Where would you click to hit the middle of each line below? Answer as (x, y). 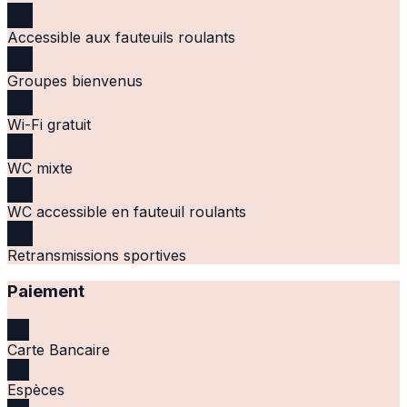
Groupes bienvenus (75, 80)
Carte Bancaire (59, 350)
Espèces (36, 390)
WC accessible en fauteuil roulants (127, 211)
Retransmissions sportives (97, 255)
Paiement (46, 292)
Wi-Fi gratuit (49, 124)
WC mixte (40, 168)
